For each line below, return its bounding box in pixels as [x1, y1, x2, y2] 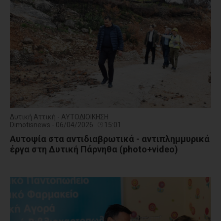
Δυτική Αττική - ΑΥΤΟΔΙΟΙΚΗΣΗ [10, 112, 109, 121]
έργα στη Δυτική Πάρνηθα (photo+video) [10, 144, 178, 154]
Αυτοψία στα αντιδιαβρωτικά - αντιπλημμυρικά [10, 133, 210, 144]
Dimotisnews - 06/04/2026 [10, 120, 95, 129]
